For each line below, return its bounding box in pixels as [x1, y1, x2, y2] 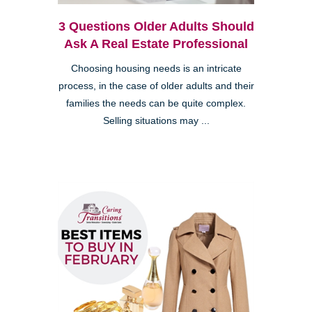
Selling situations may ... [102, 116, 210, 127]
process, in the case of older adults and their [58, 81, 254, 92]
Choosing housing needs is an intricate [70, 63, 242, 75]
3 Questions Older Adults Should [58, 19, 254, 34]
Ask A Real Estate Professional [64, 37, 248, 52]
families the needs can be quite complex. [66, 98, 246, 109]
